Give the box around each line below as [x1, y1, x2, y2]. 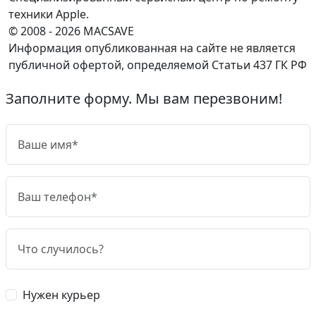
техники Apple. [8, 6, 89, 22]
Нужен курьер [23, 286, 100, 303]
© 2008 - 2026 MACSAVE [8, 23, 134, 39]
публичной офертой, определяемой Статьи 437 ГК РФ [8, 56, 307, 73]
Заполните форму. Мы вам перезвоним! [6, 88, 282, 108]
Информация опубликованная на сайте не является [8, 39, 296, 56]
